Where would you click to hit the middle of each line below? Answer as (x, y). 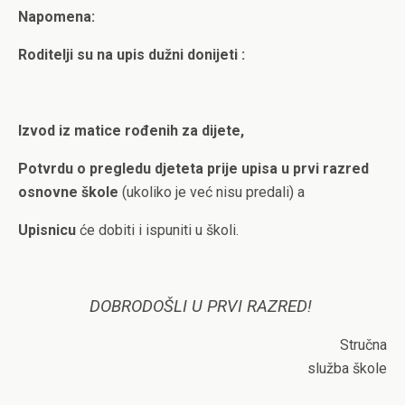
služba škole (347, 368)
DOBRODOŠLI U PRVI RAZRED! (202, 306)
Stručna (210, 345)
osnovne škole (70, 192)
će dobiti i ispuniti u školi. (157, 230)
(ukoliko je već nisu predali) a (213, 192)
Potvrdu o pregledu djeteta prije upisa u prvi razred (193, 169)
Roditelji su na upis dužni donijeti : (132, 55)
